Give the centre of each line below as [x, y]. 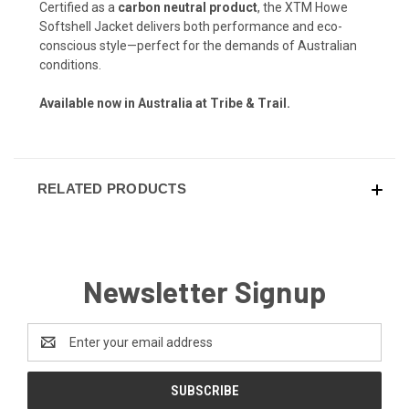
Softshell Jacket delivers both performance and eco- [191, 27]
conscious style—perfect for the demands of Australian [198, 46]
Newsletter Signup [204, 292]
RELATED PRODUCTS [111, 189]
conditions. [70, 65]
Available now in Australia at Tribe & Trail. [165, 104]
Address [52, 352]
